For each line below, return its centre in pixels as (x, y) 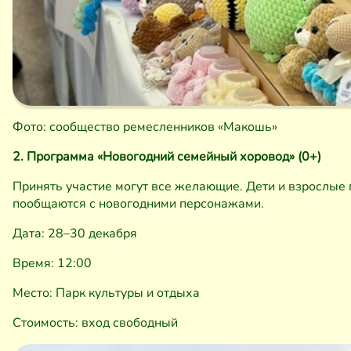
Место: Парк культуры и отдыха (106, 293)
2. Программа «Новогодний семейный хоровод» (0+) (167, 156)
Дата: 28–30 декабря (75, 233)
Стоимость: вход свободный (95, 322)
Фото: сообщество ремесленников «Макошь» (145, 127)
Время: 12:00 (52, 263)
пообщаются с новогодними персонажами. (138, 203)
